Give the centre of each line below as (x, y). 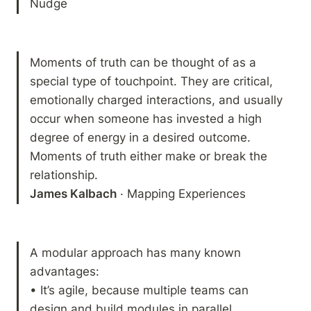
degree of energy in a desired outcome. (141, 137)
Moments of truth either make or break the (149, 155)
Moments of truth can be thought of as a (143, 62)
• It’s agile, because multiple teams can (140, 289)
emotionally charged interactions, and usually (157, 99)
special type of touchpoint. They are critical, (152, 81)
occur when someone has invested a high (146, 118)
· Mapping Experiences (182, 193)
